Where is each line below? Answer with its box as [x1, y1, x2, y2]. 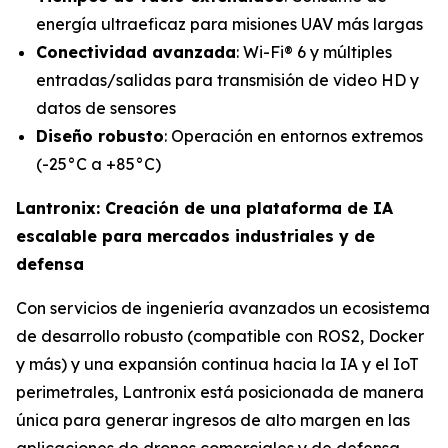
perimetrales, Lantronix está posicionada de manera [16, 381, 424, 402]
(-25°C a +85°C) [36, 153, 161, 174]
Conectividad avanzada [36, 41, 236, 62]
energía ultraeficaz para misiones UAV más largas [36, 13, 423, 34]
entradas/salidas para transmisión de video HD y [36, 69, 419, 90]
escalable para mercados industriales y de [16, 225, 375, 246]
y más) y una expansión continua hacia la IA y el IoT [16, 353, 419, 374]
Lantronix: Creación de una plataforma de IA [16, 197, 393, 218]
